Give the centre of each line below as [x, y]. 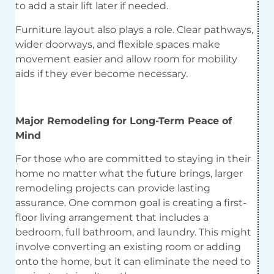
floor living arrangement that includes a [112, 217]
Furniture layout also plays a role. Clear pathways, [134, 29]
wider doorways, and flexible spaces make [118, 44]
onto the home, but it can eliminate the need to [133, 261]
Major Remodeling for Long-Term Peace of [124, 120]
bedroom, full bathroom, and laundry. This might [133, 232]
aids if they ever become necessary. [102, 73]
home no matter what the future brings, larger [129, 173]
